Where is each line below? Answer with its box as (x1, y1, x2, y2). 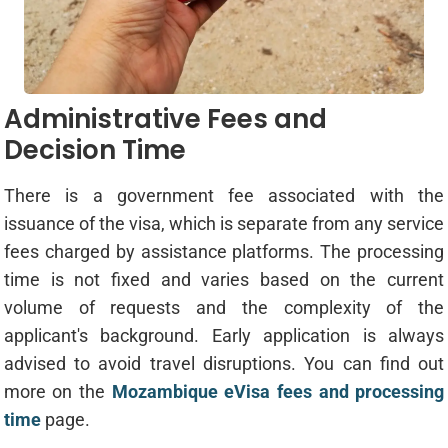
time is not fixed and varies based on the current (3, 269, 445, 291)
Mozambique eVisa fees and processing (111, 381, 445, 403)
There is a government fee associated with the (3, 185, 445, 207)
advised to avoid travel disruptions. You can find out (3, 353, 445, 375)
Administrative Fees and (3, 101, 327, 138)
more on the (3, 381, 112, 403)
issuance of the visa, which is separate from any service (3, 213, 445, 235)
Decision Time (3, 132, 186, 169)
